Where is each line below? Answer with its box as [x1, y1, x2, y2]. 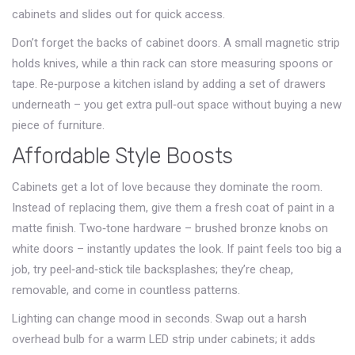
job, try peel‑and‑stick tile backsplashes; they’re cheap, [12, 262, 293, 277]
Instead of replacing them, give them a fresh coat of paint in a [12, 200, 334, 215]
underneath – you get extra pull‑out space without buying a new [12, 97, 342, 112]
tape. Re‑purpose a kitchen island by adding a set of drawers [12, 77, 326, 91]
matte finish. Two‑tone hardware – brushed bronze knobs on [12, 221, 328, 235]
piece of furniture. [12, 118, 105, 132]
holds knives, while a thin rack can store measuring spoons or [12, 56, 333, 71]
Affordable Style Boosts [12, 143, 233, 169]
